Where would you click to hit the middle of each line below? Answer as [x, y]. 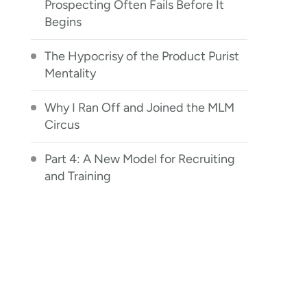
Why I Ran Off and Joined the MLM [140, 108]
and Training [78, 176]
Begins [63, 22]
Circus [62, 125]
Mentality [71, 73]
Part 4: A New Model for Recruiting [140, 159]
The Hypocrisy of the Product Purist [142, 56]
